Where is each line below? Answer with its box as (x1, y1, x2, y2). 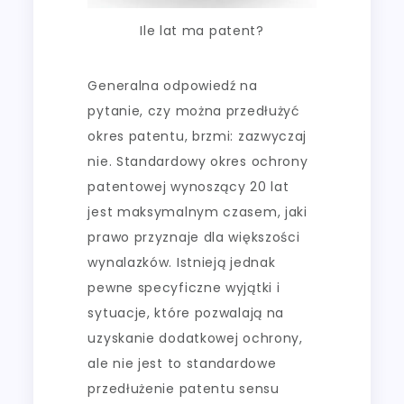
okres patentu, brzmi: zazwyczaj (87, 126, 308, 145)
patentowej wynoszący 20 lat (87, 177, 289, 196)
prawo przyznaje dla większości (87, 227, 300, 246)
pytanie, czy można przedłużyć (87, 101, 300, 120)
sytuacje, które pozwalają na (87, 303, 285, 322)
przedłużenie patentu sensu (87, 379, 280, 398)
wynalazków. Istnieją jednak (87, 252, 276, 271)
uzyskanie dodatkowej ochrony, (87, 328, 303, 347)
